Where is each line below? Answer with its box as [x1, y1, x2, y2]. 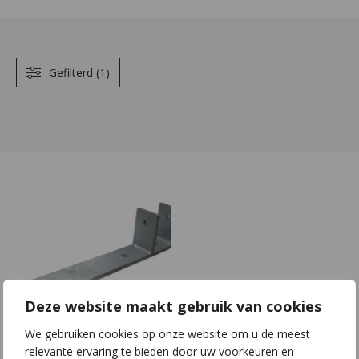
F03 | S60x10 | [24, 330, 124, 349]
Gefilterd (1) [49, 65, 110, 80]
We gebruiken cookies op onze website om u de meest [25, 325, 310, 341]
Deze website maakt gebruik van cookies [25, 296, 321, 316]
